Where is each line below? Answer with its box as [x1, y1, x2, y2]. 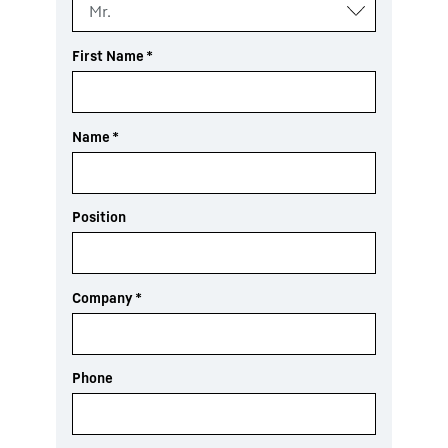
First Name [72, 47, 144, 64]
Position [72, 208, 126, 225]
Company [72, 289, 133, 306]
